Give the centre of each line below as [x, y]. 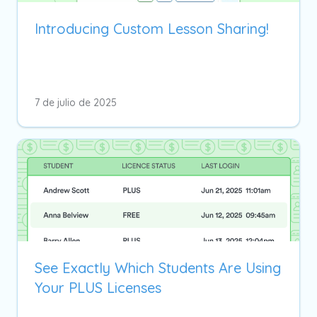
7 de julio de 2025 [76, 102]
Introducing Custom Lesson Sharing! [152, 28]
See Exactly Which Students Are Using [158, 267]
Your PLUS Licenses [98, 287]
